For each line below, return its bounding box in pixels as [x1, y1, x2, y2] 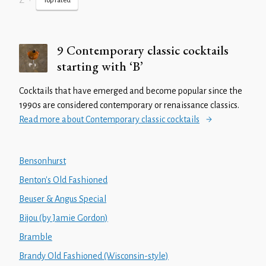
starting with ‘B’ [57, 58, 143, 74]
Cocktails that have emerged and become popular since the [19, 86, 242, 96]
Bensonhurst [19, 156, 66, 166]
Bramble [19, 232, 52, 242]
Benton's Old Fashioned [19, 175, 107, 185]
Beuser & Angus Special [19, 194, 106, 204]
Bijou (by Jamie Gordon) [19, 213, 108, 223]
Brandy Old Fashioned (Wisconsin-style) [19, 251, 169, 261]
